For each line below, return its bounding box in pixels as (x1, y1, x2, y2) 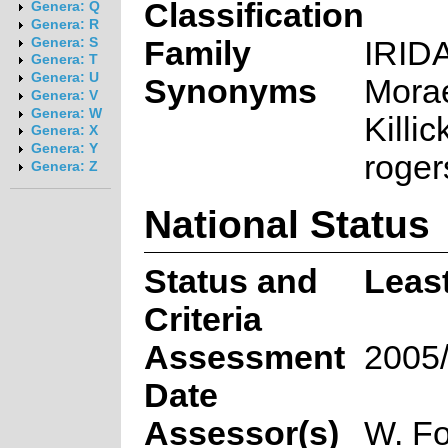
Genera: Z (30, 158, 98, 174)
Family (143, 34, 251, 72)
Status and (143, 262, 318, 300)
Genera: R (30, 16, 99, 32)
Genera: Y (30, 141, 98, 157)
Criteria (143, 300, 262, 338)
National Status (143, 201, 430, 246)
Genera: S (30, 34, 98, 50)
